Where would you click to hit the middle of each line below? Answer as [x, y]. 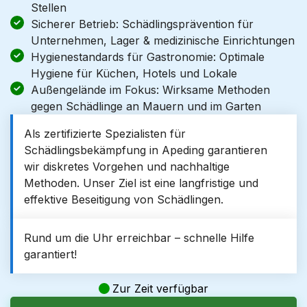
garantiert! [50, 254]
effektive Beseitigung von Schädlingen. [124, 199]
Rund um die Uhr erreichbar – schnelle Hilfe [139, 238]
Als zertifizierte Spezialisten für [105, 134]
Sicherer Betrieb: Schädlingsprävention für [142, 24]
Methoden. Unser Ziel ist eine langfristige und [141, 183]
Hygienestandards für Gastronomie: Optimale [148, 57]
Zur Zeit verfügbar [160, 288]
